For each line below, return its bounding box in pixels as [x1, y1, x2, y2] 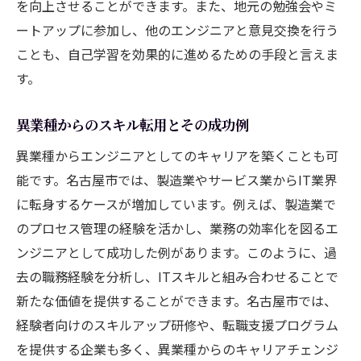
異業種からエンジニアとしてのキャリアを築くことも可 [16, 145, 338, 165]
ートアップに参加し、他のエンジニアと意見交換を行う [16, 19, 338, 39]
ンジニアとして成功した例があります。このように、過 [16, 242, 337, 262]
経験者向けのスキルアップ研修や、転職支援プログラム [16, 314, 338, 334]
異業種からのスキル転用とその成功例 [16, 114, 249, 135]
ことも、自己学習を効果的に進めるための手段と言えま [16, 44, 338, 64]
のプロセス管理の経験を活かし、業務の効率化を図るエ [16, 218, 338, 238]
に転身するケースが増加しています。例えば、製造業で [16, 193, 336, 214]
